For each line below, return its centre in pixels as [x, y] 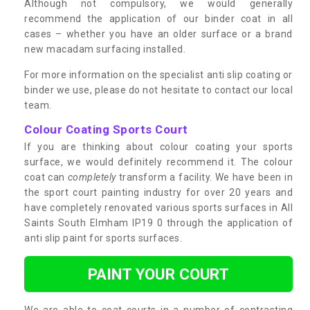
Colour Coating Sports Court [106, 129]
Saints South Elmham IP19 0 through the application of [158, 222]
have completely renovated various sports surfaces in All [158, 207]
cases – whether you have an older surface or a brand [158, 34]
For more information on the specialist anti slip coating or [158, 74]
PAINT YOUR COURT [158, 274]
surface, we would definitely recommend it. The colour [158, 162]
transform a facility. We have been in [204, 177]
